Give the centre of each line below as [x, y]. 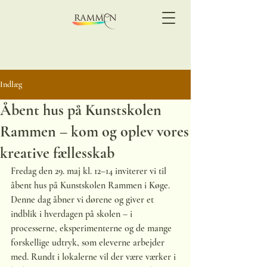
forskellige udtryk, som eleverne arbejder [89, 243]
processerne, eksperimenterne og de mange [92, 228]
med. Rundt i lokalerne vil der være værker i [94, 257]
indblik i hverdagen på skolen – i [73, 214]
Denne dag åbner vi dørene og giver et [83, 200]
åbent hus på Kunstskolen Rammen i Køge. [90, 185]
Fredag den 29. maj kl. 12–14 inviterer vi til [90, 171]
